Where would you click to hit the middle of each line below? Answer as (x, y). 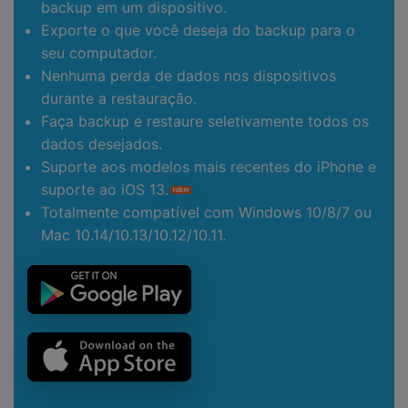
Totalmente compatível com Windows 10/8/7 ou (206, 212)
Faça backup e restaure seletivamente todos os (205, 121)
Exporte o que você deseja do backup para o (198, 30)
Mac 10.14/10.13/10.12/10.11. (133, 235)
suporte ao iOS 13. (105, 189)
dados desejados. (102, 143)
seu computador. (99, 52)
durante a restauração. (119, 98)
